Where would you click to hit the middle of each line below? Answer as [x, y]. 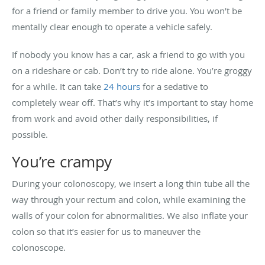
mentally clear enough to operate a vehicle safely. [113, 26]
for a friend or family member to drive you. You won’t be [127, 10]
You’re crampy [62, 161]
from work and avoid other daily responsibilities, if [115, 118]
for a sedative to [174, 86]
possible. [30, 134]
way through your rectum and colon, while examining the [129, 199]
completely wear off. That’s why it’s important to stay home [132, 102]
